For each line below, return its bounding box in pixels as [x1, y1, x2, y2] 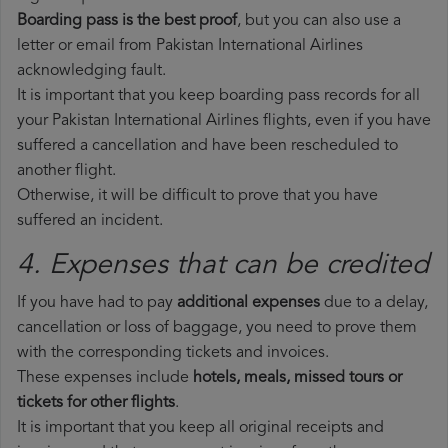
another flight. [17, 163, 116, 180]
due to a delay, [320, 295, 428, 312]
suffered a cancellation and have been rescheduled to [17, 138, 398, 155]
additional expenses [177, 295, 320, 312]
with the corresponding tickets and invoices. [17, 345, 329, 362]
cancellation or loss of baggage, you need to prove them [17, 320, 417, 337]
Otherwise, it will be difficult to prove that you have [17, 188, 378, 205]
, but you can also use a [237, 13, 401, 30]
